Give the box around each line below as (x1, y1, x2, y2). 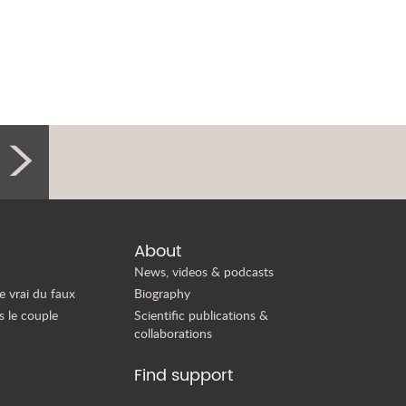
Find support (133, 362, 233, 390)
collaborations (133, 324, 212, 343)
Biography (133, 285, 190, 303)
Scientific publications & (133, 306, 268, 324)
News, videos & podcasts (133, 263, 274, 281)
